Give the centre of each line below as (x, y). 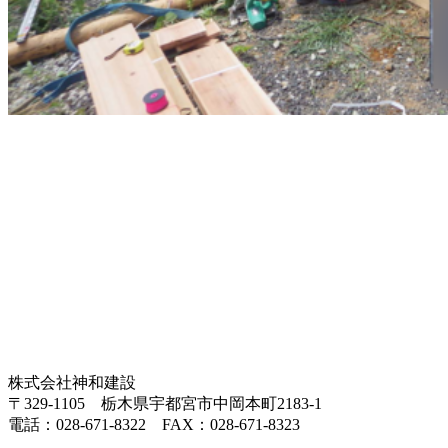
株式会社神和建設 (72, 382)
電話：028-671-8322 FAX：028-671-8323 (154, 424)
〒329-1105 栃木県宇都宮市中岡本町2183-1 (165, 403)
